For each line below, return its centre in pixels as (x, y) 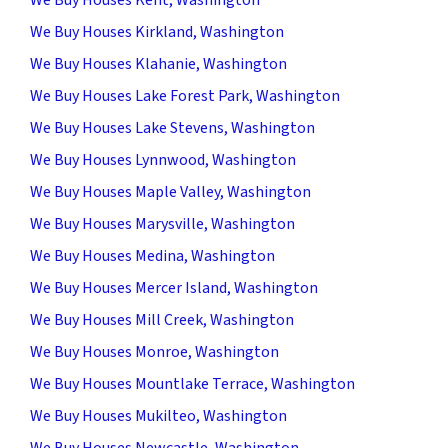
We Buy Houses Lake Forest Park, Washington (185, 95)
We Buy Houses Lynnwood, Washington (163, 159)
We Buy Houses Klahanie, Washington (158, 63)
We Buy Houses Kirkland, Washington (157, 31)
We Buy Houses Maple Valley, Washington (170, 191)
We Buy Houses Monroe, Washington (154, 351)
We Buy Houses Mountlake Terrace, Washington (192, 383)
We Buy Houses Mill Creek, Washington (162, 319)
